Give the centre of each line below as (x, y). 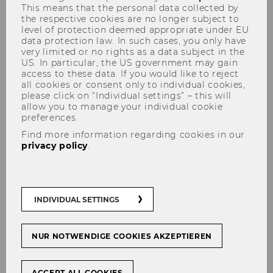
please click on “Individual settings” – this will (126, 95)
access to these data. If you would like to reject (130, 73)
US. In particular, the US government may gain (130, 62)
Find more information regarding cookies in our (133, 134)
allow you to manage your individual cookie (122, 106)
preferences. (50, 117)
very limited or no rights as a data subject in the (133, 51)
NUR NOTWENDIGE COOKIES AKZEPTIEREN (122, 236)
